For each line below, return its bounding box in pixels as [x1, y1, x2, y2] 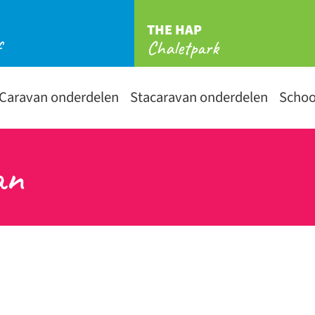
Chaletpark [146, 36, 219, 60]
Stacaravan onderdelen [130, 87, 268, 108]
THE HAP [146, 20, 202, 40]
